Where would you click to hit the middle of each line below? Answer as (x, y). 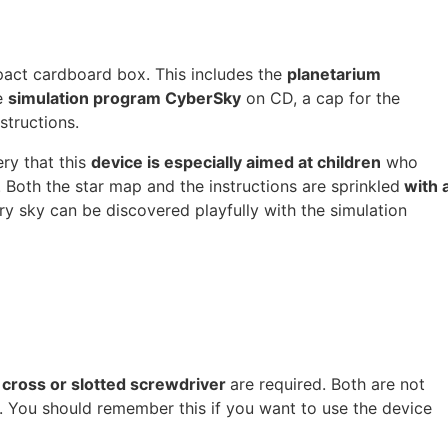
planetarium (334, 74)
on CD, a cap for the (320, 98)
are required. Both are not (327, 384)
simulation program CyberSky (124, 98)
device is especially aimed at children (236, 162)
